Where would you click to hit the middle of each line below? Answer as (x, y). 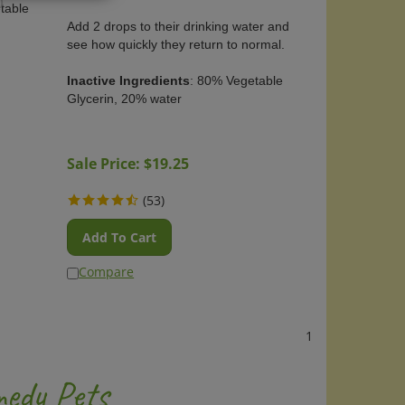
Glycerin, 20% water (125, 92)
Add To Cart (120, 231)
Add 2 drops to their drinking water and (179, 20)
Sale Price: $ (110, 157)
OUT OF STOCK (115, 128)
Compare (107, 265)
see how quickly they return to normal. (176, 38)
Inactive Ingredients (129, 74)
